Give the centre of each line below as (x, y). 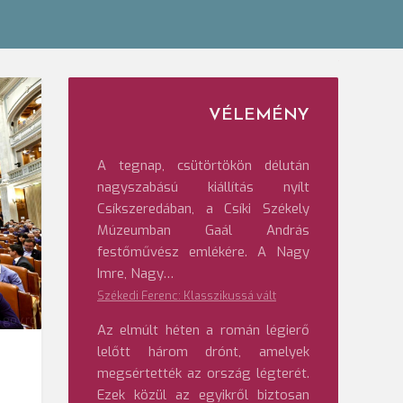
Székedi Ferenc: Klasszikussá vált (187, 296)
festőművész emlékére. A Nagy (203, 252)
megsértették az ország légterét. (203, 373)
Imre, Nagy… (135, 273)
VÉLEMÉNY (259, 116)
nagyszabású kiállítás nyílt (203, 187)
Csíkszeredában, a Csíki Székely (203, 209)
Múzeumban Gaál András (203, 230)
